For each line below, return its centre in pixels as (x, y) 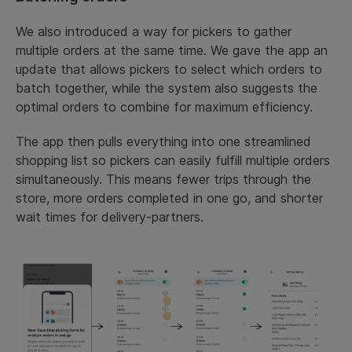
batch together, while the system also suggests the (167, 88)
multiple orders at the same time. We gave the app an (172, 51)
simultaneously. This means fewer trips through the (163, 180)
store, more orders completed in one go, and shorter (169, 198)
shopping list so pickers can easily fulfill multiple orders (173, 161)
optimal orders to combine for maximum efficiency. (164, 107)
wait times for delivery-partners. (110, 217)
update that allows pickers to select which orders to (169, 70)
